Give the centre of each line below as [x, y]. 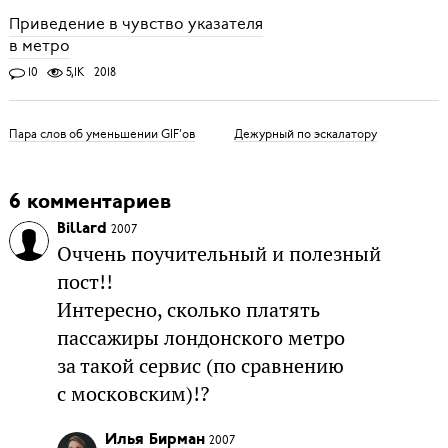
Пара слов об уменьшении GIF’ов [101, 133]
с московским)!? [132, 394]
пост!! [84, 282]
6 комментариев [89, 203]
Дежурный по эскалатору [305, 133]
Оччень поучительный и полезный [218, 254]
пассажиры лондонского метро [200, 338]
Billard [81, 229]
